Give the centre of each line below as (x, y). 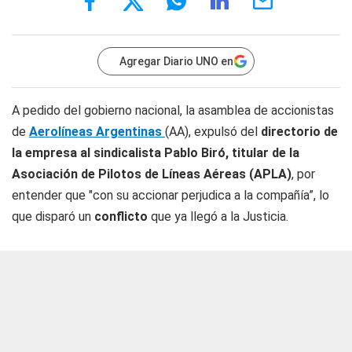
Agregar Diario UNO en (176, 61)
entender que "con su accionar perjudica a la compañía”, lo (170, 195)
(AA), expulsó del (213, 132)
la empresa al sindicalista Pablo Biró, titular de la (156, 153)
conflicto (121, 216)
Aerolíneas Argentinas (97, 132)
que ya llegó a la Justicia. (218, 216)
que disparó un (53, 216)
